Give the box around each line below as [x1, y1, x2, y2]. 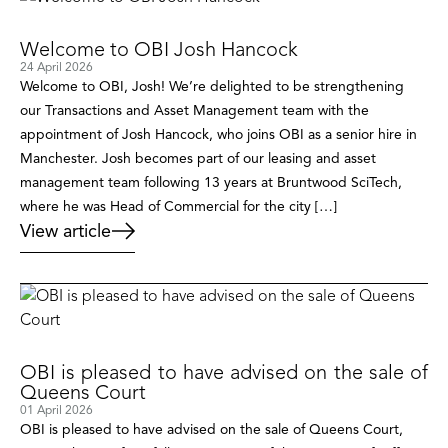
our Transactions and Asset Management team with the [20, 101, 369, 119]
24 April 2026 [20, 58, 93, 74]
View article [20, 219, 111, 242]
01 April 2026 [20, 401, 93, 417]
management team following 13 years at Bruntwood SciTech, [20, 173, 402, 191]
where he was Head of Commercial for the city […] [20, 197, 337, 215]
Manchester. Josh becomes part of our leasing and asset [20, 149, 376, 167]
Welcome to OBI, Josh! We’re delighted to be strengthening [20, 77, 404, 95]
